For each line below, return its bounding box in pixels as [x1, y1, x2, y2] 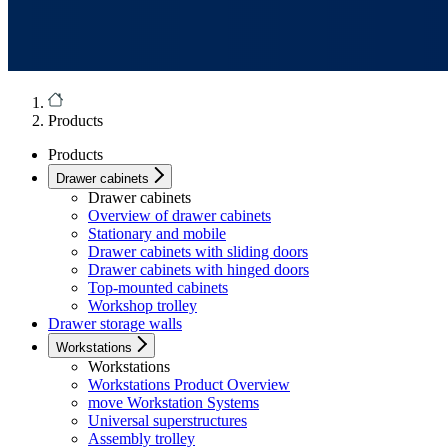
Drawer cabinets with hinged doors [88, 261, 309, 279]
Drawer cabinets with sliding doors [88, 243, 308, 261]
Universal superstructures [88, 412, 247, 430]
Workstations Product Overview [88, 376, 290, 394]
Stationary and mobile [88, 225, 226, 243]
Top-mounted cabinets [88, 279, 228, 297]
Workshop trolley [88, 297, 197, 315]
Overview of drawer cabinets [88, 207, 271, 225]
